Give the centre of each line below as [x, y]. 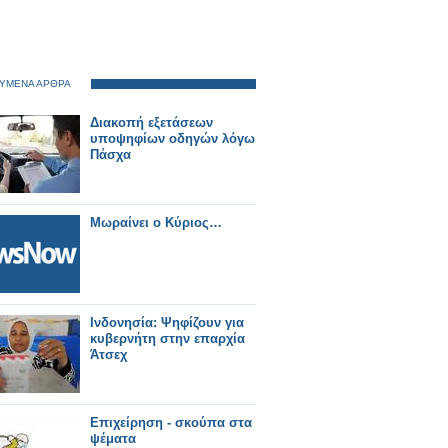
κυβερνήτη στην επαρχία [167, 338]
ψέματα [113, 438]
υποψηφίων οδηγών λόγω [172, 138]
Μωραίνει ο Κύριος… [156, 222]
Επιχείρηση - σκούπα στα [171, 422]
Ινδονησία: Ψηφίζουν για [167, 322]
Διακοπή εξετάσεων [151, 122]
